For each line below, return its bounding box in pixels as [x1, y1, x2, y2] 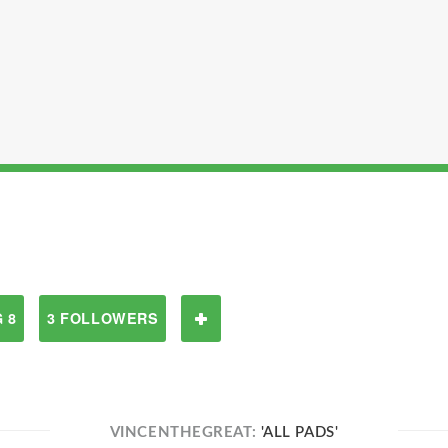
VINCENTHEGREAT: [109, 425, 261, 440]
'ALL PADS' [260, 425, 339, 440]
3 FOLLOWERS [47, 308, 159, 328]
